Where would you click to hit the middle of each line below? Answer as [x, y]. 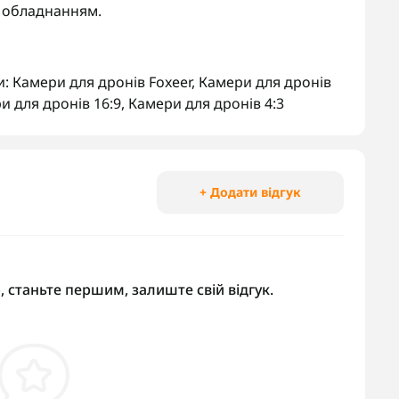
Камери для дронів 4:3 [206, 103]
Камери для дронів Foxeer [102, 82]
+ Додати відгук [250, 192]
